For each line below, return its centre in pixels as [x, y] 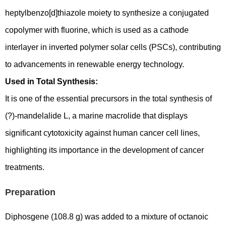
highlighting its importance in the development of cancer [104, 150]
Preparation [30, 192]
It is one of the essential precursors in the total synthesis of [108, 99]
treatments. [25, 167]
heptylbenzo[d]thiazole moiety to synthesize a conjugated [107, 13]
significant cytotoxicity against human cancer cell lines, [102, 133]
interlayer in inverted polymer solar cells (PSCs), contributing [113, 47]
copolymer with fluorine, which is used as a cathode [97, 30]
